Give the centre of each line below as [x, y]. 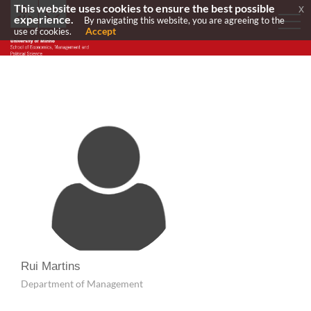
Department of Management [82, 284]
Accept [101, 31]
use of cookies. [43, 31]
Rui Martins [51, 267]
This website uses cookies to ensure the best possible [144, 8]
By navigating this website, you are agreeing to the [184, 20]
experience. [44, 19]
